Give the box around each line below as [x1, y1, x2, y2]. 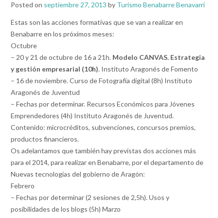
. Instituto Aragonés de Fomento [98, 65, 198, 73]
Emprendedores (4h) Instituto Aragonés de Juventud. [11, 111, 174, 120]
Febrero [11, 182, 35, 190]
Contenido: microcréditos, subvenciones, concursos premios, [11, 123, 196, 132]
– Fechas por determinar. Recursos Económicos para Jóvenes [11, 100, 195, 109]
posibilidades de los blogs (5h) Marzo [11, 205, 121, 214]
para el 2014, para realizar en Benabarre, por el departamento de [11, 158, 203, 167]
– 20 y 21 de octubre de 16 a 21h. [11, 53, 112, 62]
